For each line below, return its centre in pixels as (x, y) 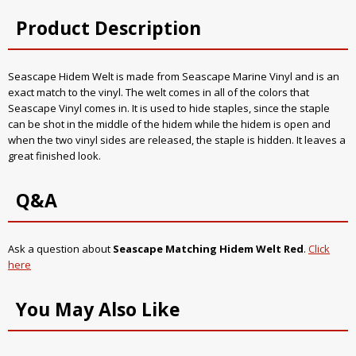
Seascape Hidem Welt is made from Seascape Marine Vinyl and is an (174, 77)
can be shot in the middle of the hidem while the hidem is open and (169, 124)
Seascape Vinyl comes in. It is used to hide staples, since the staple (169, 108)
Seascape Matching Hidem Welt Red (208, 249)
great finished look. (54, 156)
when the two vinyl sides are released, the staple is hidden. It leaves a (177, 140)
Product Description (108, 28)
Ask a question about (60, 249)
